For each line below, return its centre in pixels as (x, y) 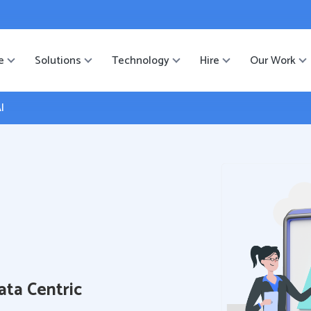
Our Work (273, 60)
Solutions (58, 60)
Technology (141, 60)
